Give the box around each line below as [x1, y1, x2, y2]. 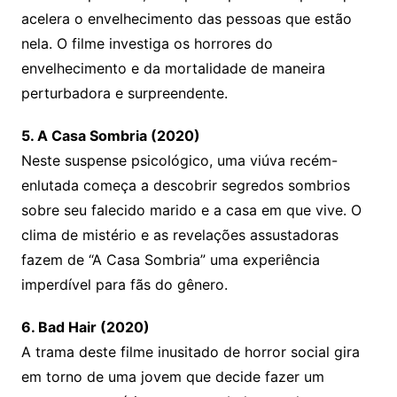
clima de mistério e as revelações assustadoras [20, 226, 339, 245]
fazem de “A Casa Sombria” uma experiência [20, 251, 320, 269]
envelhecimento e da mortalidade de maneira [20, 59, 325, 78]
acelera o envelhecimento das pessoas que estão [20, 10, 352, 28]
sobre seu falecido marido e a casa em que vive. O [20, 201, 362, 220]
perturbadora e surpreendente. [20, 84, 228, 103]
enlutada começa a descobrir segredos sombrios [20, 176, 350, 195]
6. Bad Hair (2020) [20, 318, 150, 337]
